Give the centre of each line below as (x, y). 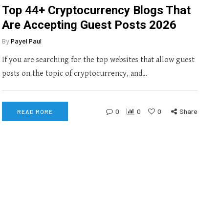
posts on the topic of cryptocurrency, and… (75, 74)
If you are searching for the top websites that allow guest (98, 60)
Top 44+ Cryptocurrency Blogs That (96, 10)
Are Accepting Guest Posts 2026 (89, 25)
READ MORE (35, 111)
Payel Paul (26, 41)
